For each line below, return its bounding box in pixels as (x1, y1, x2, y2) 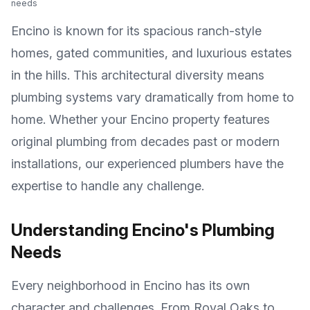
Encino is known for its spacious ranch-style (11, 24, 262, 38)
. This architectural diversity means (67, 68, 264, 82)
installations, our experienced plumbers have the (11, 156, 284, 171)
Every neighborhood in (11, 278, 143, 293)
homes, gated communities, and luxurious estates (11, 46, 292, 60)
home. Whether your (11, 112, 130, 127)
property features (169, 112, 270, 127)
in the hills (11, 68, 67, 82)
